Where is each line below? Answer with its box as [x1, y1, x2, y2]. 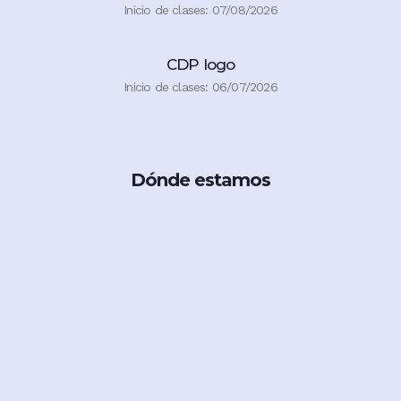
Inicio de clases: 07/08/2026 [124, 3, 277, 17]
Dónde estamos [131, 169, 270, 191]
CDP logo [166, 55, 235, 73]
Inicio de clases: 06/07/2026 [124, 80, 277, 94]
